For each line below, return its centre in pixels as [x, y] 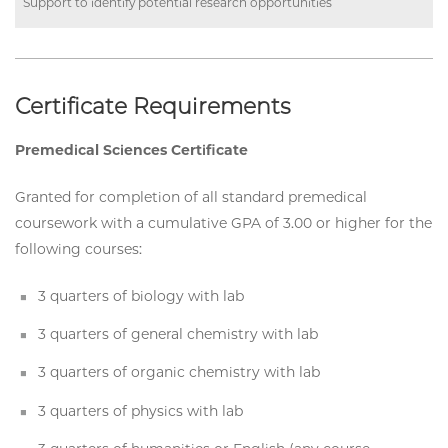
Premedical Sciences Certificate [131, 149]
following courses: [78, 248]
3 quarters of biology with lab [141, 295]
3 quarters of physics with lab [141, 410]
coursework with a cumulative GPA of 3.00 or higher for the [223, 222]
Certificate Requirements [153, 106]
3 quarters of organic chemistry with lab [179, 372]
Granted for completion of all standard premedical [191, 196]
